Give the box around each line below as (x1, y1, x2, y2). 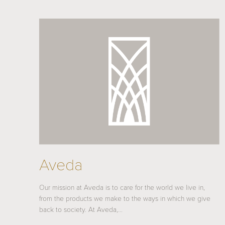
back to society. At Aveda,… (39, 205, 123, 214)
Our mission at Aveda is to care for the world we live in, (39, 183, 205, 192)
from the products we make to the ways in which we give (39, 194, 211, 203)
